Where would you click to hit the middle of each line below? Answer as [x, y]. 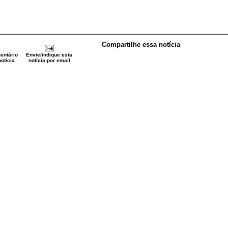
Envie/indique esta [49, 55]
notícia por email [49, 60]
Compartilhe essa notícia [141, 45]
